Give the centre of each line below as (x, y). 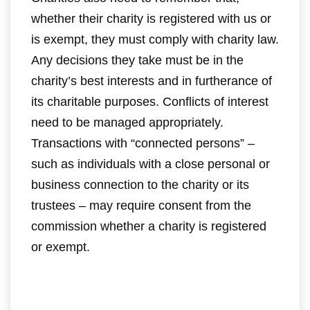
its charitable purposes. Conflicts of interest (150, 102)
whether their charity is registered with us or (151, 19)
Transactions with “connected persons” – (143, 143)
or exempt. (61, 247)
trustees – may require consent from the (141, 206)
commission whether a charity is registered (149, 226)
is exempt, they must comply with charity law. (155, 39)
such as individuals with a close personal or (151, 164)
